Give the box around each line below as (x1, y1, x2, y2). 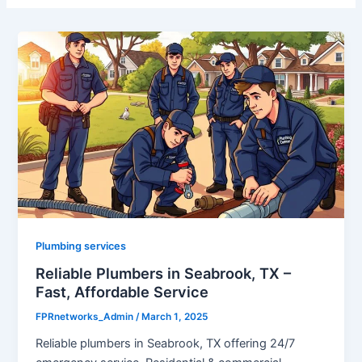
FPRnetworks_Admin (36, 311, 137, 323)
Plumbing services (36, 239, 127, 252)
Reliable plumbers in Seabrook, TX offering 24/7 (36, 335, 296, 351)
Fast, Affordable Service (36, 283, 209, 301)
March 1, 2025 (141, 311, 208, 323)
